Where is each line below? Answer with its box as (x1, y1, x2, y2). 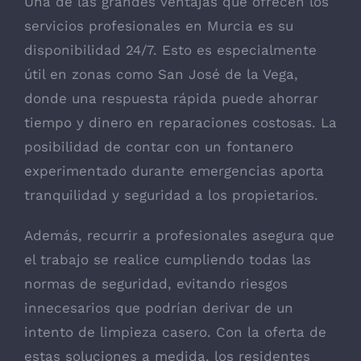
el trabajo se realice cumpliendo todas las (24, 251, 311, 268)
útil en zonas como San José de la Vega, (24, 66, 298, 83)
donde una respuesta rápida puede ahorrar (24, 90, 318, 107)
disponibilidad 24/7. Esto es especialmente (24, 42, 317, 59)
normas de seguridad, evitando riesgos (24, 276, 288, 293)
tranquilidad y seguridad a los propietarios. (24, 187, 318, 204)
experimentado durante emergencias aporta (24, 163, 324, 180)
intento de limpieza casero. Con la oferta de (24, 324, 326, 341)
